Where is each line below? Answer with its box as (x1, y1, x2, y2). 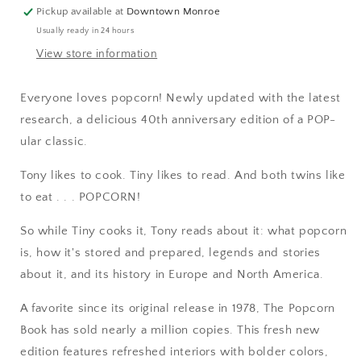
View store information (36, 48, 158, 60)
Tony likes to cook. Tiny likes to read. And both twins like (20, 168, 346, 182)
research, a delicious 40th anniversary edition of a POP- (20, 113, 336, 127)
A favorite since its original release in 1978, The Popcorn (20, 301, 335, 315)
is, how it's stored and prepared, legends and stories (20, 246, 321, 259)
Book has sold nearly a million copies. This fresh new (20, 323, 320, 337)
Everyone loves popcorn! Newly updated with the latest (20, 91, 341, 105)
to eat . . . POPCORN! (20, 190, 141, 204)
